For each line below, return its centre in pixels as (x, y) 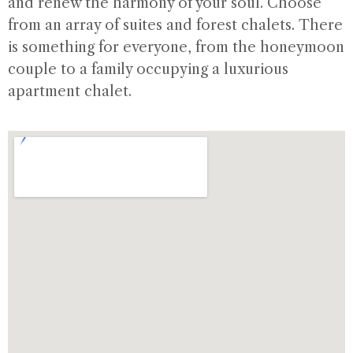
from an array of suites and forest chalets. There (175, 25)
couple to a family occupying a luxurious (148, 69)
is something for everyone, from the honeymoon (176, 47)
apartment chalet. (70, 91)
